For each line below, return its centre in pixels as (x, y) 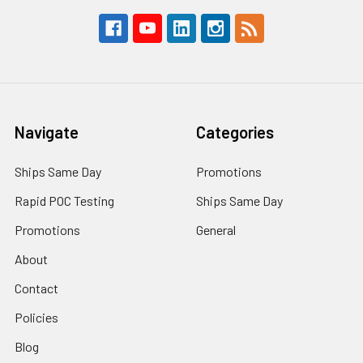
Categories (235, 132)
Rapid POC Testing (64, 201)
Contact (36, 288)
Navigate (47, 132)
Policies (36, 318)
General (216, 230)
